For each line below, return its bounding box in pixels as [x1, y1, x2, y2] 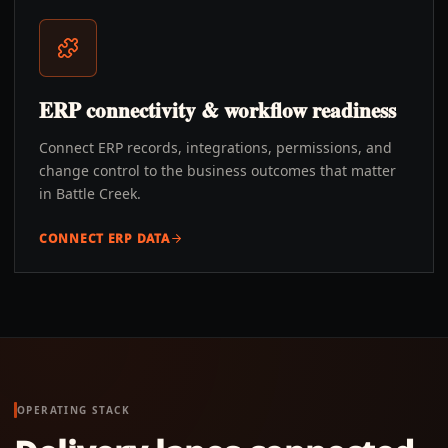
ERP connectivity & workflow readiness [39, 95, 396, 125]
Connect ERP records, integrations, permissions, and [39, 138, 392, 157]
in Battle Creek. [39, 184, 141, 203]
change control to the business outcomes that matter [39, 161, 396, 180]
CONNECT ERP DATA [39, 230, 170, 247]
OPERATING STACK [17, 403, 130, 417]
